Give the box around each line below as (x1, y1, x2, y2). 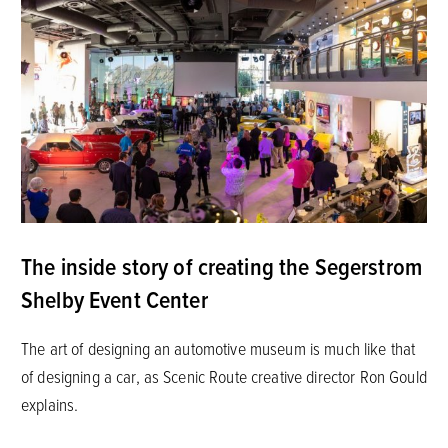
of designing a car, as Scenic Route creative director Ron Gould (20, 363, 427, 388)
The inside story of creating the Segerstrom (20, 248, 423, 283)
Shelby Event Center (20, 281, 208, 316)
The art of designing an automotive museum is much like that (20, 335, 416, 360)
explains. (20, 391, 79, 416)
